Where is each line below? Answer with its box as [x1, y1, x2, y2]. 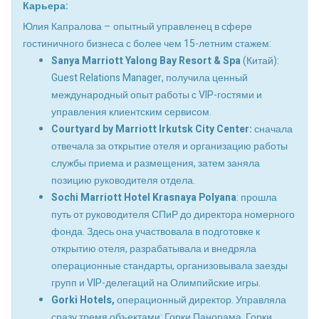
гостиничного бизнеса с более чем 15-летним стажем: [23, 36, 271, 51]
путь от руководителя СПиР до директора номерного [51, 206, 295, 222]
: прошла [236, 189, 277, 205]
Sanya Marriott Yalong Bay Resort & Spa [51, 53, 241, 68]
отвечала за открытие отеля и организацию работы [51, 138, 288, 154]
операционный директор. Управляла [115, 292, 286, 308]
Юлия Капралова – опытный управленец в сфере [23, 19, 252, 34]
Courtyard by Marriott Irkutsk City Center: [51, 121, 252, 137]
